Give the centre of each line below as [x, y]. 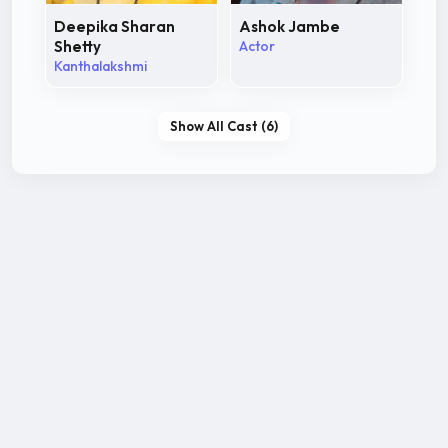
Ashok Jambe [289, 26]
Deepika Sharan [114, 26]
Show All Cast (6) [224, 126]
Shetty [77, 46]
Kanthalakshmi [100, 65]
